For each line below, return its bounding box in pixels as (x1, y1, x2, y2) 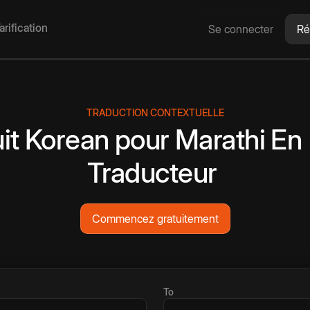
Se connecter (208, 22, 273, 36)
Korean (24, 122, 109, 157)
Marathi (174, 122, 266, 157)
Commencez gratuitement (91, 212, 219, 226)
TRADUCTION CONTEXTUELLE (86, 107, 224, 119)
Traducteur (86, 156, 217, 190)
